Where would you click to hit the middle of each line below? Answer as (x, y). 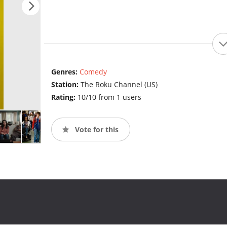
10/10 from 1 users (109, 97)
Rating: (64, 97)
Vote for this (96, 129)
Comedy (93, 72)
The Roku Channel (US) (119, 85)
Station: (66, 85)
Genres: (65, 72)
